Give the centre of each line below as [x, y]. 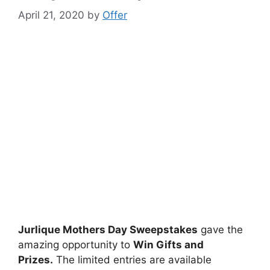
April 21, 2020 [51, 15]
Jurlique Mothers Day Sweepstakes [108, 230]
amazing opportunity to [76, 245]
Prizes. [36, 260]
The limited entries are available [132, 260]
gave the [220, 230]
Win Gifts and [168, 245]
